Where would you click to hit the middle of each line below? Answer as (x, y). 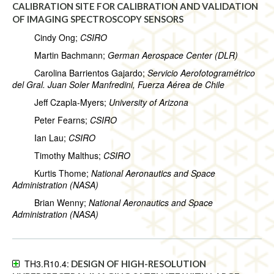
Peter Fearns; (51, 120)
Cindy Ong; (46, 38)
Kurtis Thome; (52, 173)
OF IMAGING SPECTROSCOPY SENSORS (98, 19)
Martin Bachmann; (60, 55)
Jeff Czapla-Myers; (61, 102)
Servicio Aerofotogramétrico (201, 73)
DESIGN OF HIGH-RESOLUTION (139, 264)
